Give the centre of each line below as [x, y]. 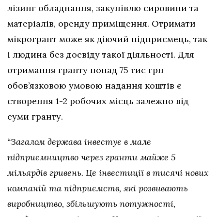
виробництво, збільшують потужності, [91, 204]
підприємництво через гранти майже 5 [91, 157]
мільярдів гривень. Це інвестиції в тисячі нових [108, 173]
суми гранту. [36, 117]
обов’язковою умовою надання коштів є [94, 86]
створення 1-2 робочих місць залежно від [98, 101]
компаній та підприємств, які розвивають [98, 188]
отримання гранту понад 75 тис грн [85, 70]
